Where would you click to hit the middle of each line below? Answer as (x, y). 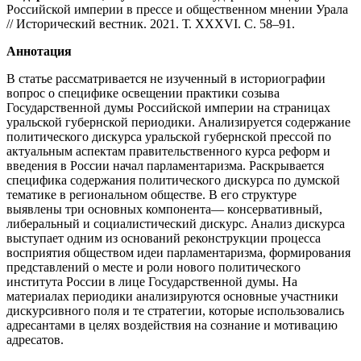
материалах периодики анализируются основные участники (172, 297)
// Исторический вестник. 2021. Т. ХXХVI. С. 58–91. (151, 24)
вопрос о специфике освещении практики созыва (143, 93)
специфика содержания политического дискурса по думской (173, 180)
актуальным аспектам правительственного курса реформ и (168, 151)
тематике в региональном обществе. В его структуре (151, 195)
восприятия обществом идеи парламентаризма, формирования (178, 253)
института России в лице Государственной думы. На (152, 282)
